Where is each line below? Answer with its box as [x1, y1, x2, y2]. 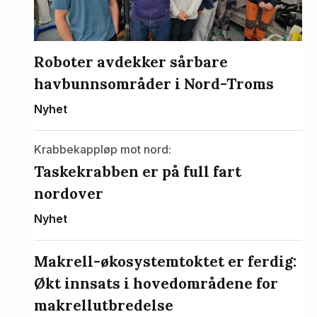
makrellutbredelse [34, 295, 173, 315]
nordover [34, 183, 103, 203]
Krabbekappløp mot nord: [34, 142, 171, 156]
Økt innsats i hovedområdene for [34, 273, 278, 293]
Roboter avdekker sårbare [34, 52, 228, 71]
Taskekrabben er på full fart [34, 161, 241, 181]
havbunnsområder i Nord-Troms [34, 74, 274, 93]
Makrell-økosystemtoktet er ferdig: [34, 251, 296, 271]
